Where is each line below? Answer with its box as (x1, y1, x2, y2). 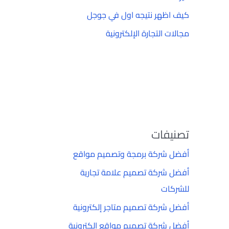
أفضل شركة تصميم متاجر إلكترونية (73, 199, 189, 215)
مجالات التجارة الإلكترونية (106, 26, 189, 41)
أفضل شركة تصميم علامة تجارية (80, 165, 189, 180)
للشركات (161, 181, 189, 196)
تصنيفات (151, 124, 189, 145)
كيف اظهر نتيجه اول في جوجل (87, 7, 189, 22)
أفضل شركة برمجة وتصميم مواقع (73, 146, 189, 162)
